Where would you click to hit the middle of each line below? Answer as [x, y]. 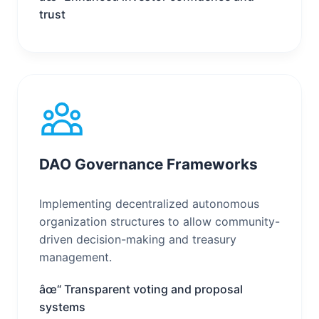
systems [62, 307]
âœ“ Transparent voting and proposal [141, 289]
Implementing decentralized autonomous [149, 203]
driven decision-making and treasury [138, 239]
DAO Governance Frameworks [148, 164]
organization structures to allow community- [159, 221]
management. [75, 257]
